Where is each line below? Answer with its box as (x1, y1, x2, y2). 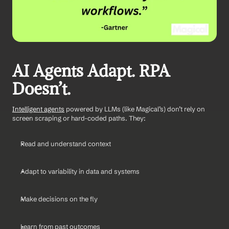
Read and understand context (20, 139, 111, 148)
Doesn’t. (12, 78, 71, 99)
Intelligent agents (12, 104, 64, 113)
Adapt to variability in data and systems (20, 167, 140, 175)
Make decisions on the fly (20, 194, 98, 203)
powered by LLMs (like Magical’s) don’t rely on (64, 104, 205, 113)
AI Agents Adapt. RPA (12, 60, 170, 81)
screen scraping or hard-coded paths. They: (12, 113, 146, 122)
